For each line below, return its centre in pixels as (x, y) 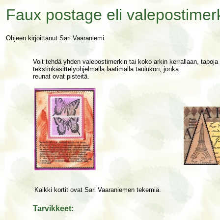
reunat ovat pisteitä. (61, 76)
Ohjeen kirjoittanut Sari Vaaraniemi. (56, 38)
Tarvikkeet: (53, 208)
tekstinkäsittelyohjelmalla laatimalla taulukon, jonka (106, 69)
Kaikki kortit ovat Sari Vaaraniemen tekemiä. (98, 190)
